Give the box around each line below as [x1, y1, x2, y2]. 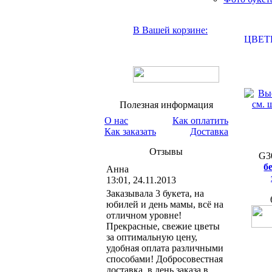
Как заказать [104, 126, 156, 137]
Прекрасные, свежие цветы [106, 221, 220, 231]
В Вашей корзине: [133, 25, 208, 35]
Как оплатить [172, 115, 228, 126]
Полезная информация [120, 100, 213, 110]
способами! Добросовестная [106, 254, 223, 264]
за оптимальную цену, [106, 232, 197, 242]
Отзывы [149, 146, 183, 157]
